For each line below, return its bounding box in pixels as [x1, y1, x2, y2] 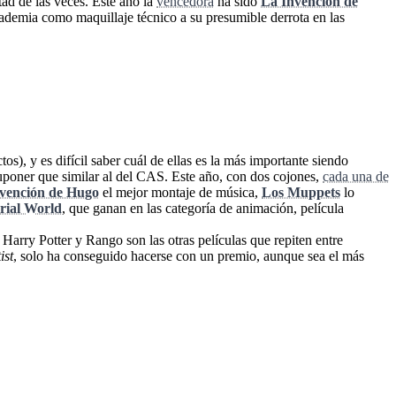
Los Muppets [262, 185, 340, 201]
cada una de [323, 169, 389, 185]
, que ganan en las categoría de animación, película [62, 201, 344, 217]
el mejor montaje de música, [99, 185, 262, 201]
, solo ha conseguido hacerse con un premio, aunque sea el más [13, 248, 364, 264]
